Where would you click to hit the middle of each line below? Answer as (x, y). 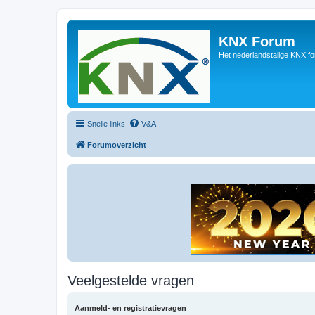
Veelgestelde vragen (131, 281)
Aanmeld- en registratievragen (130, 308)
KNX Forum (257, 41)
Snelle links (106, 124)
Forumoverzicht (117, 145)
